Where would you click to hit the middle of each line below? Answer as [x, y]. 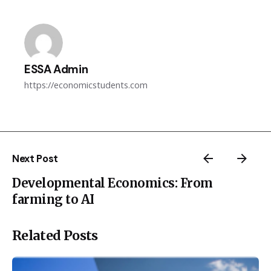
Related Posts [55, 236]
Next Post [35, 158]
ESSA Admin [56, 70]
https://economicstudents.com [86, 85]
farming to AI [53, 200]
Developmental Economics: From [113, 183]
